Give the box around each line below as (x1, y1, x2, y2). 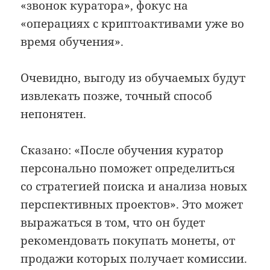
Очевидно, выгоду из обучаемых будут (20, 69, 246, 86)
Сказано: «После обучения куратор (20, 142, 224, 159)
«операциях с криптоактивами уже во (20, 15, 245, 31)
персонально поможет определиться (20, 160, 236, 177)
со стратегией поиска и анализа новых (20, 178, 248, 195)
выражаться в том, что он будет (20, 215, 206, 231)
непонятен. (20, 105, 87, 122)
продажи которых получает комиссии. (20, 251, 248, 267)
